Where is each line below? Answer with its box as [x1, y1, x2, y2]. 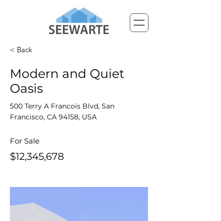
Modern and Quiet [10, 66, 124, 81]
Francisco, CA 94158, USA [10, 112, 97, 121]
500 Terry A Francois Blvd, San [10, 102, 114, 110]
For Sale [10, 136, 39, 146]
